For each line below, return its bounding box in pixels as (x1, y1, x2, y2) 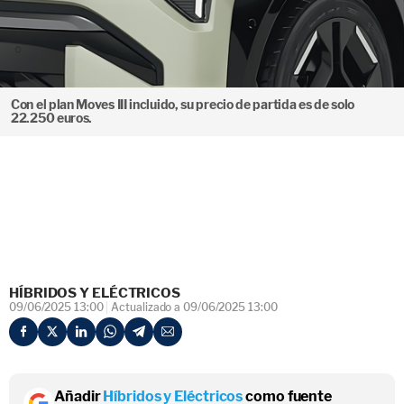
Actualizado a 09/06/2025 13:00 (111, 300, 278, 314)
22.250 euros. (11, 111, 93, 125)
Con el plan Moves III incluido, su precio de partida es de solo (11, 97, 355, 112)
